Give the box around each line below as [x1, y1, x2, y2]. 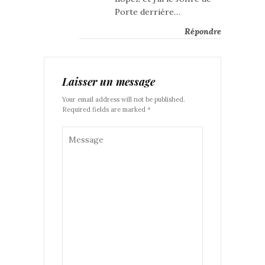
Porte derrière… [115, 7, 180, 18]
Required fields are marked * [62, 105, 151, 114]
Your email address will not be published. [62, 95, 185, 104]
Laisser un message [62, 75, 155, 89]
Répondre [185, 26, 221, 37]
